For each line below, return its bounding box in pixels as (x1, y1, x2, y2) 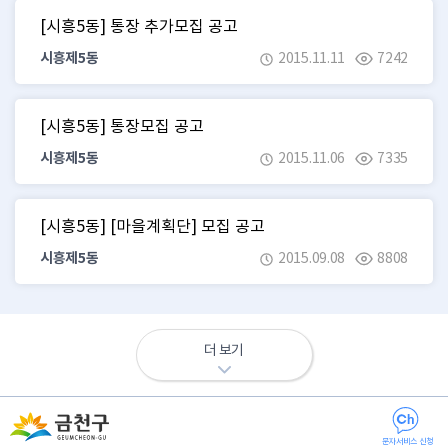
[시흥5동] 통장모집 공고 (40, 116, 204, 136)
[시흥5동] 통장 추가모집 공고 (40, 16, 238, 36)
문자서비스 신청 (382, 436, 433, 446)
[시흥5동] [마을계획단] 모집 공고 (40, 216, 265, 236)
